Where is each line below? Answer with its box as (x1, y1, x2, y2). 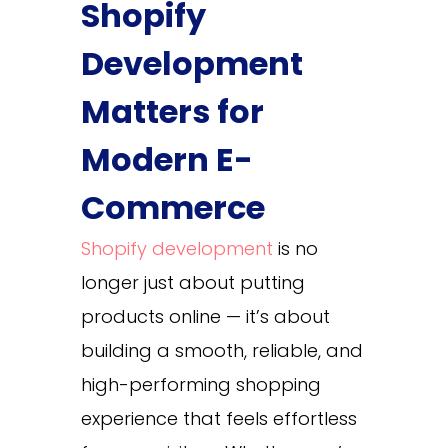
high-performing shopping (80, 371, 321, 397)
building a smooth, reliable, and (80, 337, 363, 363)
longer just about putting (80, 269, 305, 295)
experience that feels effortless (80, 405, 357, 431)
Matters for (80, 88, 264, 134)
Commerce (80, 184, 265, 230)
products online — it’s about (80, 303, 330, 329)
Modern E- (80, 136, 253, 182)
